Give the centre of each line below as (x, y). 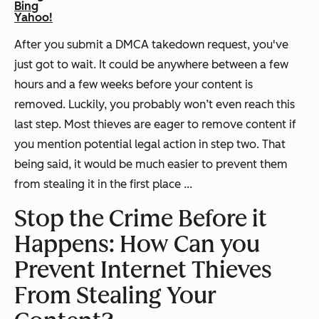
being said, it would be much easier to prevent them (151, 164)
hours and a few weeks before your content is (134, 84)
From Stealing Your (115, 295)
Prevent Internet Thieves (143, 270)
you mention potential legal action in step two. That (150, 144)
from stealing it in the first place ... (103, 184)
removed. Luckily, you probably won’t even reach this (155, 104)
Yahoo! (33, 17)
